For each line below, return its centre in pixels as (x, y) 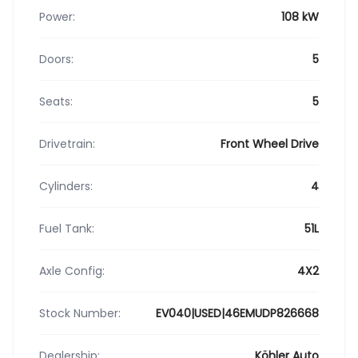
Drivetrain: (67, 143)
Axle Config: (72, 270)
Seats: (56, 101)
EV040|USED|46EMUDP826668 (237, 313)
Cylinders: (66, 186)
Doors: (56, 59)
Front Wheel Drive (270, 143)
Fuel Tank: (67, 228)
